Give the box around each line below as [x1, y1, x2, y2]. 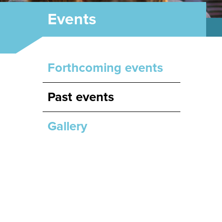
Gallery [48, 118, 87, 134]
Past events [48, 89, 114, 105]
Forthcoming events [48, 60, 163, 75]
